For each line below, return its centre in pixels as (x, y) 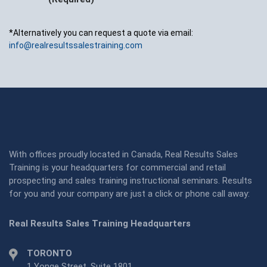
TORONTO (49, 254)
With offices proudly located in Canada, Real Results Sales (123, 155)
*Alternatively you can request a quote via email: (101, 33)
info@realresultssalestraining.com (76, 46)
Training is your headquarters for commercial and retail (117, 168)
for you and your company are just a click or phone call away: (129, 194)
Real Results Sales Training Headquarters (100, 224)
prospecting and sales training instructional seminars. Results (131, 181)
